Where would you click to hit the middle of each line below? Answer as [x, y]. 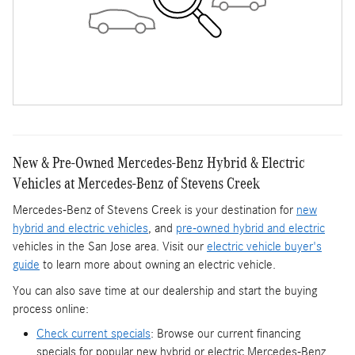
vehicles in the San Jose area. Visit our [110, 247]
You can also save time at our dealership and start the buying [165, 291]
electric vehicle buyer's [264, 247]
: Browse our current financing [225, 334]
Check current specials [94, 334]
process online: [51, 309]
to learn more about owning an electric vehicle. [158, 265]
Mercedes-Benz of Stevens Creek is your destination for [155, 210]
